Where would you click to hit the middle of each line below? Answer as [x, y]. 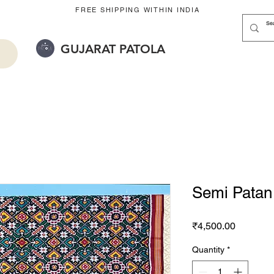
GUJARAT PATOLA [113, 49]
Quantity [208, 250]
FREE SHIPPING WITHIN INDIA [136, 10]
